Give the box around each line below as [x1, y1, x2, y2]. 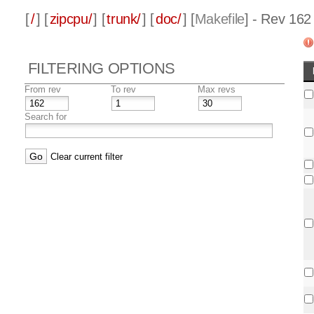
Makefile [194, 11, 245, 27]
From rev [24, 84, 61, 95]
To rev [110, 84, 136, 95]
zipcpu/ [49, 11, 93, 27]
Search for [24, 111, 67, 123]
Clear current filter [50, 151, 123, 163]
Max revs [197, 84, 235, 95]
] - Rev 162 [244, 11, 312, 27]
